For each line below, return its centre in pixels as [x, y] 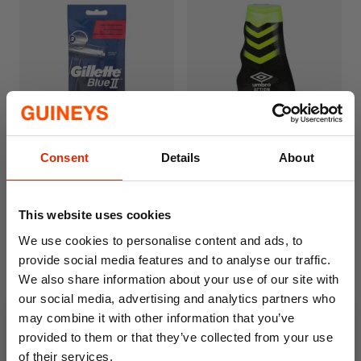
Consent [64, 158]
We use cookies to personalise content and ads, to [161, 240]
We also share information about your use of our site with [179, 279]
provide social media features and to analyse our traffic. [175, 259]
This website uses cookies [95, 215]
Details [180, 158]
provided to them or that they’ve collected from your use [176, 337]
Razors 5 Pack [57, 183]
